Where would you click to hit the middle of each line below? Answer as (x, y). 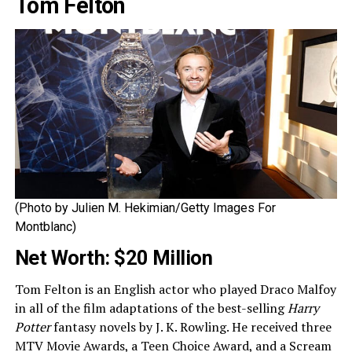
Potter (32, 326)
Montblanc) (45, 226)
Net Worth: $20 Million (114, 257)
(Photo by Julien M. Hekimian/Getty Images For (145, 207)
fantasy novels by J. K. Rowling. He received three (191, 326)
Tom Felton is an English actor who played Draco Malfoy (175, 289)
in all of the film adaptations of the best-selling (151, 308)
